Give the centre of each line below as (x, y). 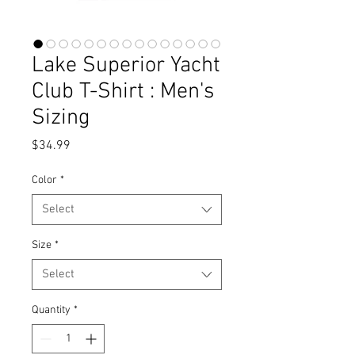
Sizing (61, 118)
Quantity (51, 310)
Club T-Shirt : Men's (123, 92)
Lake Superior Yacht (126, 65)
